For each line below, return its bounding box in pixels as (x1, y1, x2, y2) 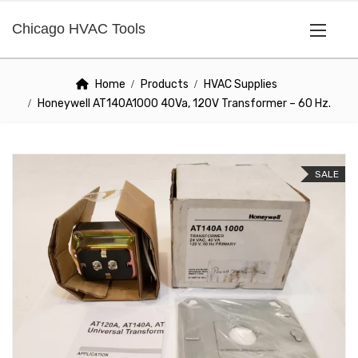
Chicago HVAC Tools (12, 21, 145, 37)
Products (140, 78, 189, 91)
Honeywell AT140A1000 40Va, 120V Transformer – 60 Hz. (37, 97, 331, 110)
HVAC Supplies (203, 78, 277, 91)
